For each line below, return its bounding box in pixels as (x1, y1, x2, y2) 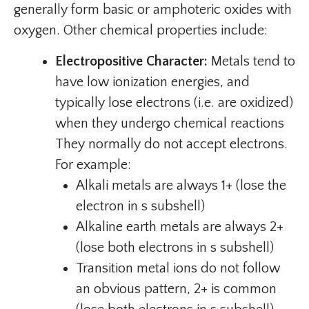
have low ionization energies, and (55, 74, 250, 90)
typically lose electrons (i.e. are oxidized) (55, 95, 293, 111)
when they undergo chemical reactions (55, 116, 284, 132)
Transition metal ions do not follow (76, 261, 280, 277)
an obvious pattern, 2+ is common (76, 281, 277, 297)
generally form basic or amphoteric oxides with (14, 2, 292, 18)
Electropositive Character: (55, 54, 208, 70)
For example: (55, 157, 131, 173)
